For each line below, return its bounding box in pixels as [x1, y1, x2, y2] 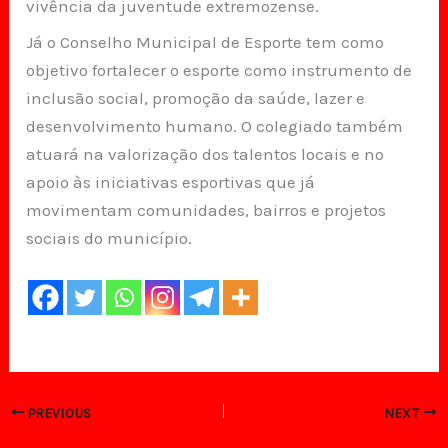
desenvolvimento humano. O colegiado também [26, 116, 404, 137]
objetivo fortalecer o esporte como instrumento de [26, 60, 413, 81]
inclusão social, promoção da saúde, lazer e [26, 88, 366, 109]
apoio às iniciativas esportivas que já [26, 172, 316, 193]
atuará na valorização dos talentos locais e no [26, 144, 385, 165]
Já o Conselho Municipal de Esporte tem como [26, 32, 385, 53]
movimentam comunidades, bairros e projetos [26, 200, 387, 221]
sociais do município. [26, 228, 193, 249]
